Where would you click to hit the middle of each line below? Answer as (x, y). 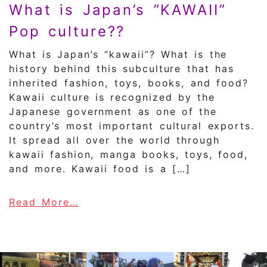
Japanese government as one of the (113, 112)
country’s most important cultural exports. (132, 126)
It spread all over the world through (114, 140)
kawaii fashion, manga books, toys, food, (128, 155)
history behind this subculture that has (122, 69)
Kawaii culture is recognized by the (112, 97)
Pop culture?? (67, 32)
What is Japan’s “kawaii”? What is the (118, 55)
